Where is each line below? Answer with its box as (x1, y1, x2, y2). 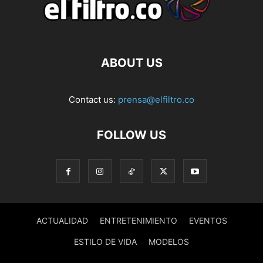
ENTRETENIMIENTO (99, 215, 177, 226)
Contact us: (69, 94, 118, 106)
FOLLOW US (97, 128, 166, 143)
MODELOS (149, 237, 189, 247)
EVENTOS (188, 215, 227, 226)
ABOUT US (100, 56, 163, 70)
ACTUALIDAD (36, 215, 88, 226)
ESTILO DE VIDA (74, 237, 137, 247)
